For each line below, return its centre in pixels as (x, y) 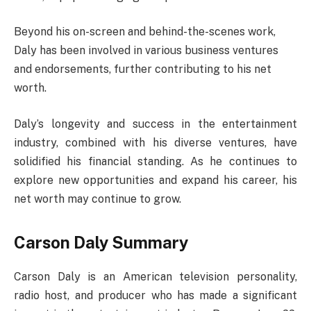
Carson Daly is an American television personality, (155, 277)
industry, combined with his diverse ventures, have (155, 142)
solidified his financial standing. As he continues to (155, 161)
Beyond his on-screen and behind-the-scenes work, (145, 32)
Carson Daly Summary (101, 243)
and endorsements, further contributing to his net (143, 69)
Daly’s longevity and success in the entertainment (155, 124)
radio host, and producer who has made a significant (155, 296)
